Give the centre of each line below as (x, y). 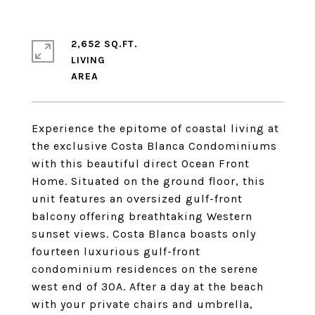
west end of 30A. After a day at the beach (148, 287)
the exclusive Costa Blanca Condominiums (154, 146)
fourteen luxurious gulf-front (116, 251)
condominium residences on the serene (145, 269)
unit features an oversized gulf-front (137, 199)
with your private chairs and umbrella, (142, 304)
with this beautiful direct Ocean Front (141, 163)
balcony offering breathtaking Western (142, 216)
